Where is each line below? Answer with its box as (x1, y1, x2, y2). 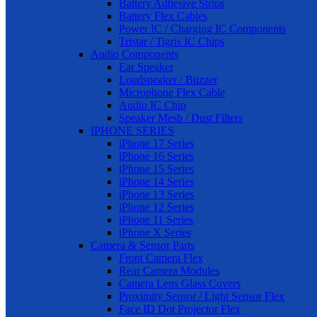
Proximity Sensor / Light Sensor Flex (119, 290, 284, 302)
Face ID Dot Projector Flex (119, 303, 241, 315)
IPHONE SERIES (91, 125, 174, 137)
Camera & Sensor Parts (91, 239, 195, 251)
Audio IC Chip (119, 99, 186, 111)
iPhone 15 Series (119, 163, 194, 175)
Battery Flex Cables (119, 10, 207, 22)
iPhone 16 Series (119, 150, 194, 162)
